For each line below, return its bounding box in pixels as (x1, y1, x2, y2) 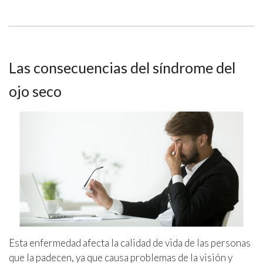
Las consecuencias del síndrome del (9, 59, 235, 77)
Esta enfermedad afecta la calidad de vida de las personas (9, 237, 251, 249)
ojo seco (9, 82, 62, 100)
